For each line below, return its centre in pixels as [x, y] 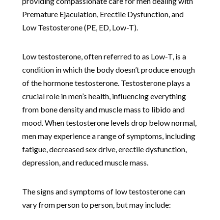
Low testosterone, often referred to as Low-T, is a [104, 56]
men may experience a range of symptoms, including [109, 136]
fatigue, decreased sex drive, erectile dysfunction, [104, 149]
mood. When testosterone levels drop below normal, [109, 122]
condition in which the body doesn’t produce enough [108, 69]
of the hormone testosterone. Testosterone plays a [106, 82]
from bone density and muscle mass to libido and [103, 109]
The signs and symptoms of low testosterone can [103, 191]
